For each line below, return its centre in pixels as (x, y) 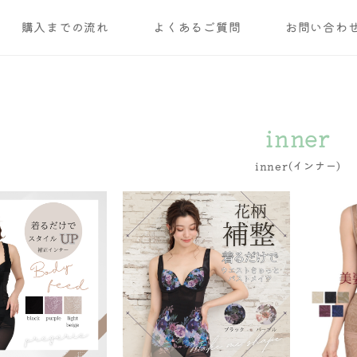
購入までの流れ (65, 27)
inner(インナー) (298, 166)
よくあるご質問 (197, 27)
